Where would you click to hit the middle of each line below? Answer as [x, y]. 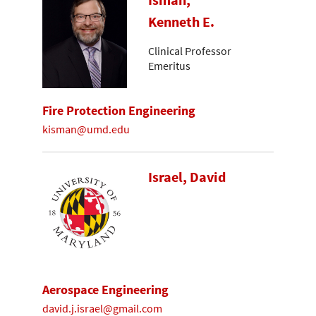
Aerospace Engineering [105, 290]
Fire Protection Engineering [119, 111]
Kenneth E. [181, 22]
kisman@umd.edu [86, 129]
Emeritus [169, 65]
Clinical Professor [190, 50]
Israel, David [187, 177]
